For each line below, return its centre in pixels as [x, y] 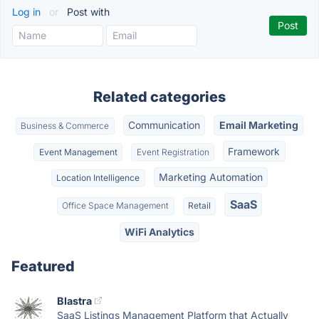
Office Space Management [116, 206]
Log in [28, 12]
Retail [199, 206]
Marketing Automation [210, 177]
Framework [254, 151]
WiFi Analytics [159, 231]
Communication [164, 125]
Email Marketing [258, 125]
